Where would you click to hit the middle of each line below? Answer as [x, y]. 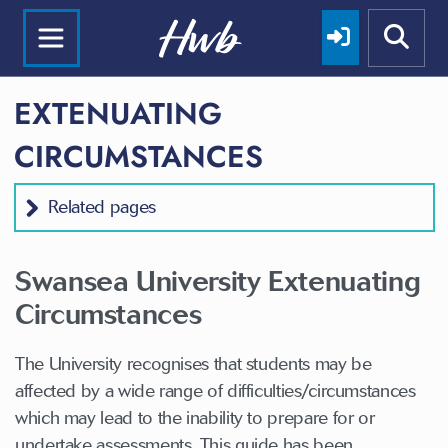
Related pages [101, 206]
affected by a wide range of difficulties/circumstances [215, 390]
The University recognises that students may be [193, 363]
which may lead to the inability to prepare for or [195, 417]
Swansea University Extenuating [218, 280]
